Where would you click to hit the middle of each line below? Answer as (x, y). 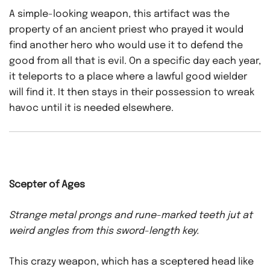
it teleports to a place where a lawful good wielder (128, 77)
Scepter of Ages (47, 185)
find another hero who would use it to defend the (126, 46)
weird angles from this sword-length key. (104, 231)
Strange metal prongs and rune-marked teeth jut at (131, 216)
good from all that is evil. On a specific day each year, (135, 61)
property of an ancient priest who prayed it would (126, 30)
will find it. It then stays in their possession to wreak (132, 93)
